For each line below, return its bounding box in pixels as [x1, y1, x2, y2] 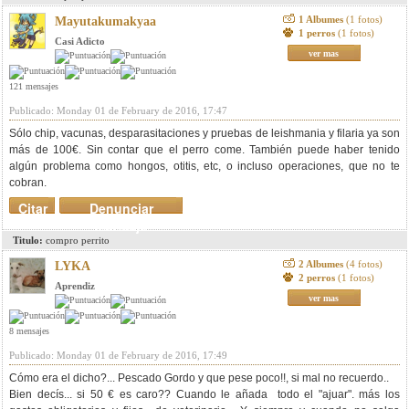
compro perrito [43, 235, 110, 246]
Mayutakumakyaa [55, 15, 156, 28]
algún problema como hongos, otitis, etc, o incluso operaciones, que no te [9, 160, 400, 173]
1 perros [298, 27, 338, 38]
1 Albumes [298, 14, 346, 25]
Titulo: [13, 235, 43, 246]
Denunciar [89, 199, 153, 217]
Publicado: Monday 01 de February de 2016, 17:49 [9, 350, 227, 361]
